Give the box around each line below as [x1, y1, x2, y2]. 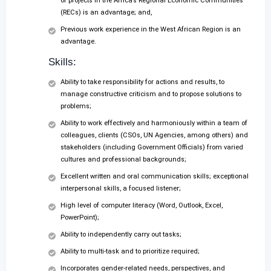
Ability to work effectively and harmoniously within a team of [60, 119, 247, 128]
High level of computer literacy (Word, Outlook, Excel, [60, 201, 223, 210]
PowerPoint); [60, 214, 99, 222]
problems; [60, 102, 91, 111]
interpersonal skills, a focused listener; [60, 184, 181, 193]
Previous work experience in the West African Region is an [60, 25, 241, 34]
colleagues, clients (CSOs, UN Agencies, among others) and [60, 131, 248, 140]
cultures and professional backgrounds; [60, 155, 186, 164]
